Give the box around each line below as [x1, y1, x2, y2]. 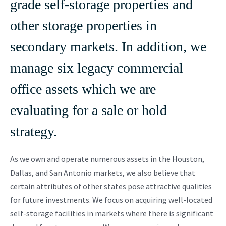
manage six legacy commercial [10, 60, 183, 76]
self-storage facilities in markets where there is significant [10, 208, 213, 218]
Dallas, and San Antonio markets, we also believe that [10, 167, 195, 178]
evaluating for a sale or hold [10, 102, 167, 118]
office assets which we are [10, 81, 156, 97]
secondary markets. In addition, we [10, 38, 206, 54]
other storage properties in [10, 17, 157, 33]
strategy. [10, 123, 61, 139]
